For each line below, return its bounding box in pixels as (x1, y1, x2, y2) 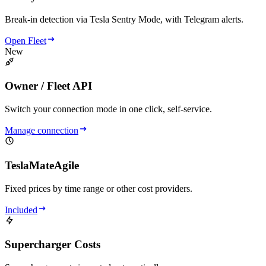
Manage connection (5, 125, 78, 136)
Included (5, 204, 37, 215)
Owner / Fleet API (5, 80, 92, 93)
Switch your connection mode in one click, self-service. (5, 104, 212, 115)
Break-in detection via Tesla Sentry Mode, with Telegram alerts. (5, 14, 243, 24)
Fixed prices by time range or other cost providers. (5, 183, 192, 194)
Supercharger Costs (5, 238, 100, 251)
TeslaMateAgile (5, 159, 79, 172)
